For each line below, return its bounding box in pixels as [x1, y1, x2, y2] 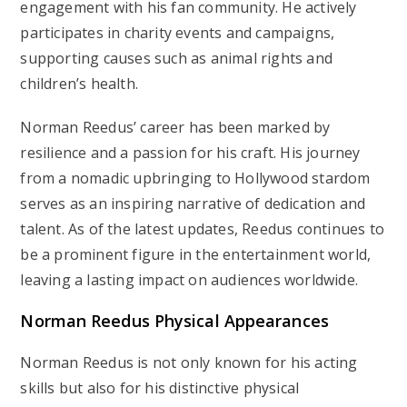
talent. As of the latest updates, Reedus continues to [20, 218, 385, 239]
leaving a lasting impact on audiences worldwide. [20, 269, 359, 290]
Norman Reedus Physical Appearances [20, 309, 329, 332]
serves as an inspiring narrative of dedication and [20, 193, 366, 213]
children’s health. [20, 73, 139, 94]
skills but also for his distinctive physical [20, 377, 300, 398]
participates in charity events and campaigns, [20, 22, 335, 43]
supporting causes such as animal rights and [20, 47, 333, 68]
